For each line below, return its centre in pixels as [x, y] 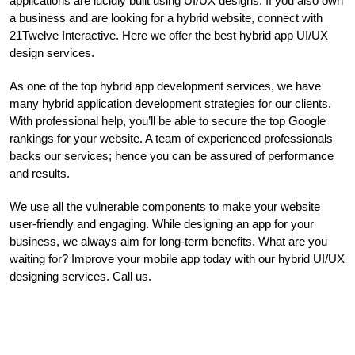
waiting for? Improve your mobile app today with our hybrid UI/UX [177, 258]
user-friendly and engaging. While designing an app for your [162, 223]
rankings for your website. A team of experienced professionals [171, 138]
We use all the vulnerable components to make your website [165, 206]
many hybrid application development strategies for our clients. [170, 103]
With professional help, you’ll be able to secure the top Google [168, 120]
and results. [40, 173]
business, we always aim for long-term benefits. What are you [168, 241]
